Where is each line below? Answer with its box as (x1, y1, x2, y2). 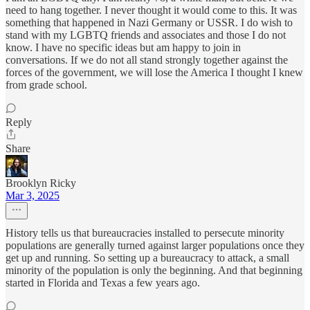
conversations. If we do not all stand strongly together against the (6, 54, 288, 66)
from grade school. (6, 79, 87, 91)
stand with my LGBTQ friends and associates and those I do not (6, 29, 286, 42)
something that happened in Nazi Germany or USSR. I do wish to (6, 17, 293, 29)
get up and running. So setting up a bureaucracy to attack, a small (6, 252, 289, 264)
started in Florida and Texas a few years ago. (6, 277, 200, 289)
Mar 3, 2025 (6, 190, 60, 202)
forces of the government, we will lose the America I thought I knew (6, 66, 303, 79)
